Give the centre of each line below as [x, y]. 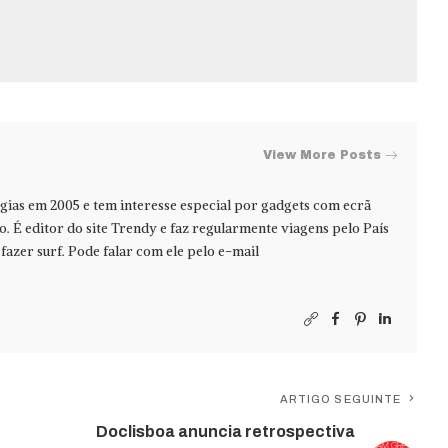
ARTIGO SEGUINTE [340, 398]
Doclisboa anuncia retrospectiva [226, 431]
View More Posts [322, 155]
